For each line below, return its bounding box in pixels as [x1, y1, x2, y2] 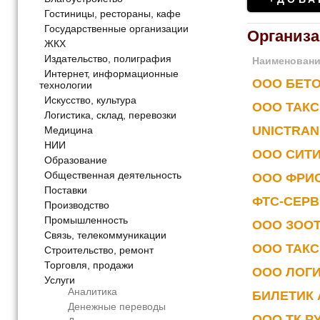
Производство [44, 199, 109, 211]
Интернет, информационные [44, 68, 179, 80]
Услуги [44, 274, 75, 286]
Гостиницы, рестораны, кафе [44, 8, 181, 20]
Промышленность [44, 214, 128, 226]
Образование [44, 154, 107, 166]
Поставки [44, 184, 87, 196]
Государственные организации [44, 23, 189, 35]
